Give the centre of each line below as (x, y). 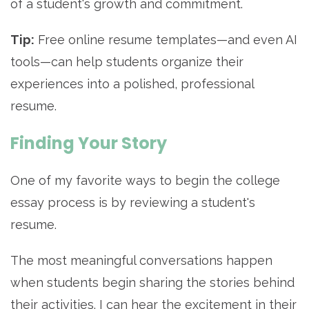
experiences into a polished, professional (132, 84)
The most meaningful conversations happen (141, 261)
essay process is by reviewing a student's (133, 203)
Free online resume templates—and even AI (166, 40)
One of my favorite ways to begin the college (145, 181)
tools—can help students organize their (127, 62)
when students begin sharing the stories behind (152, 283)
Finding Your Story (89, 143)
